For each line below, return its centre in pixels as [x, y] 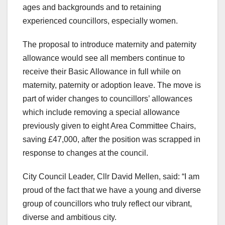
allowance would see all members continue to [104, 58]
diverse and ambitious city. [70, 217]
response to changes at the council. [85, 153]
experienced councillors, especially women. [100, 21]
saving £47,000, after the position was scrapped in [111, 140]
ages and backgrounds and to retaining [92, 8]
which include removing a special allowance [101, 113]
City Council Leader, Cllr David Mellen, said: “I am [111, 177]
